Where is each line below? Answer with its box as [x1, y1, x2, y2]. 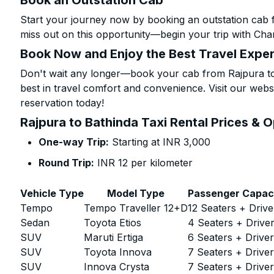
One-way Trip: [39, 136, 109, 148]
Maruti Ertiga [84, 231, 144, 243]
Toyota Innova [84, 246, 152, 258]
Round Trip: [39, 157, 95, 169]
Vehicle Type [20, 187, 84, 199]
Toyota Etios [84, 217, 142, 229]
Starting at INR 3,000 [109, 136, 211, 148]
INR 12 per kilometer [94, 157, 193, 169]
